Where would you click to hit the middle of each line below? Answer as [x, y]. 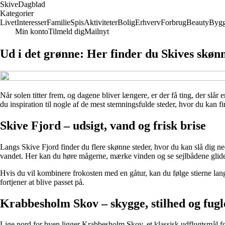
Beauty [198, 22]
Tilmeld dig [66, 31]
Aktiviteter [101, 22]
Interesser [32, 22]
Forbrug [174, 22]
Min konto [32, 31]
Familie [59, 22]
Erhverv [148, 22]
